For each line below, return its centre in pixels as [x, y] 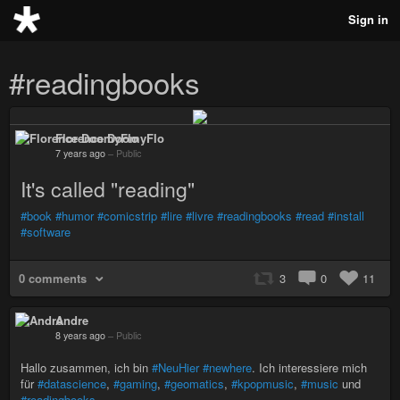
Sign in [368, 19]
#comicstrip [127, 215]
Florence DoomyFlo [110, 137]
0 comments [53, 278]
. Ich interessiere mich [309, 367]
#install [346, 215]
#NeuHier [175, 367]
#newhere [227, 367]
